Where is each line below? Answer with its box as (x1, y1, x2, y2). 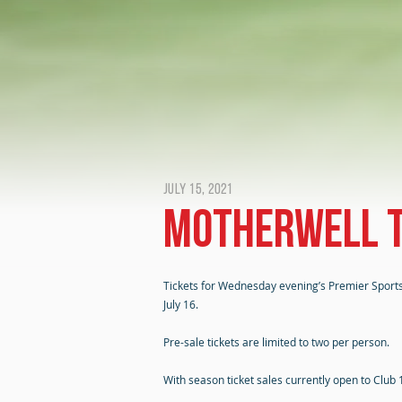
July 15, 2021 (163, 183, 233, 197)
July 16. (163, 297, 198, 311)
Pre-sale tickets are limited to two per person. (163, 335, 389, 349)
